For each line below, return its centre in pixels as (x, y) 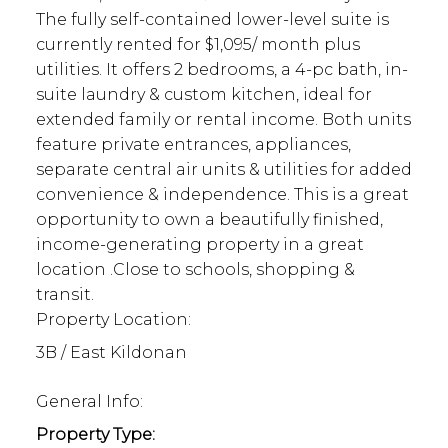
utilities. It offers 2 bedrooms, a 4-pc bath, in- (221, 70)
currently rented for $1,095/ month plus (197, 45)
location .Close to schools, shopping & (195, 270)
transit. (64, 295)
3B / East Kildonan (111, 353)
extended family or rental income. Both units (223, 120)
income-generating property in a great (199, 245)
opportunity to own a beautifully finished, (209, 220)
